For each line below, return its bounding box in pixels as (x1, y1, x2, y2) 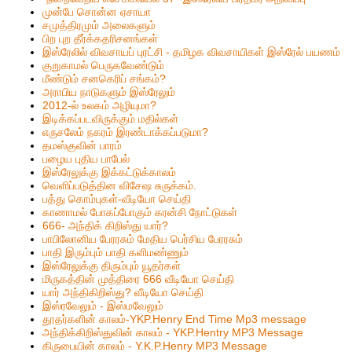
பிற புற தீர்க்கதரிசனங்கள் (42, 32, 159, 46)
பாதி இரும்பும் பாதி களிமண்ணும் (42, 246, 189, 259)
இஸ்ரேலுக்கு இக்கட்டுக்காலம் (42, 166, 177, 179)
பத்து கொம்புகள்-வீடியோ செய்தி (42, 192, 192, 206)
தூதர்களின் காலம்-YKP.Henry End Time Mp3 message (42, 313, 307, 326)
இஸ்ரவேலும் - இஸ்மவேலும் (42, 299, 164, 313)
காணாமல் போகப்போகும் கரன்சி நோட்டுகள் (42, 206, 238, 219)
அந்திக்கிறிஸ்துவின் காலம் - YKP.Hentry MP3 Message (42, 326, 304, 339)
